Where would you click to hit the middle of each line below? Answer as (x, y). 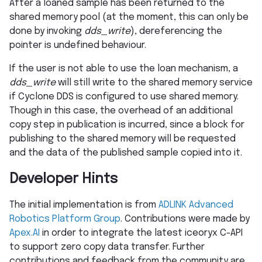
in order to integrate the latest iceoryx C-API (141, 233)
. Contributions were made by (185, 219)
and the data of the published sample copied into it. (126, 153)
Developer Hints (64, 179)
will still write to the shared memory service (154, 82)
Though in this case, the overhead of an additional (121, 111)
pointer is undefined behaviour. (78, 45)
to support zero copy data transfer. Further (107, 247)
